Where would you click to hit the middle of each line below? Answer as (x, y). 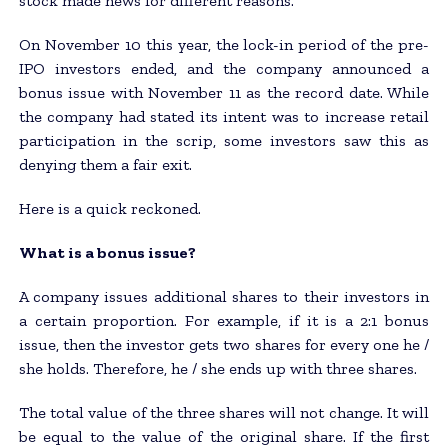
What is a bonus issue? (107, 252)
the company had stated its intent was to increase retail (224, 116)
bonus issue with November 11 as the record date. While (224, 92)
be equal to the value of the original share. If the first (224, 436)
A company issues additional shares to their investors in (224, 296)
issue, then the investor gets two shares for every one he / (224, 344)
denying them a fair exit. (105, 164)
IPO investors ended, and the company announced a (224, 68)
